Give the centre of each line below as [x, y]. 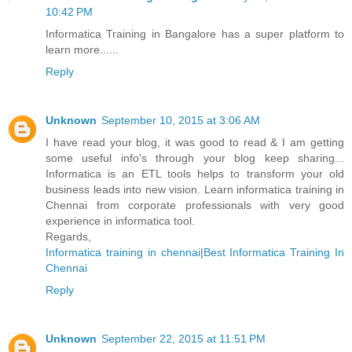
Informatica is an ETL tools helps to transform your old [195, 173]
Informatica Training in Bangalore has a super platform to [195, 33]
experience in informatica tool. [120, 220]
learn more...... [82, 49]
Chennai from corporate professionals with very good [195, 205]
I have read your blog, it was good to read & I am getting [195, 142]
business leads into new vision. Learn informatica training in [195, 189]
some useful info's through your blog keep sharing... [195, 158]
